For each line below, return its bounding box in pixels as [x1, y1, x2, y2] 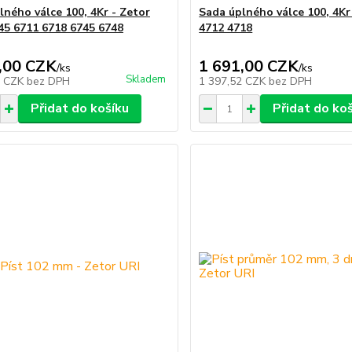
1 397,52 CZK [199, 74, 269, 90]
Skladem [126, 72, 167, 87]
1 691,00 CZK [199, 56, 299, 78]
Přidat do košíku [30, 100, 129, 118]
